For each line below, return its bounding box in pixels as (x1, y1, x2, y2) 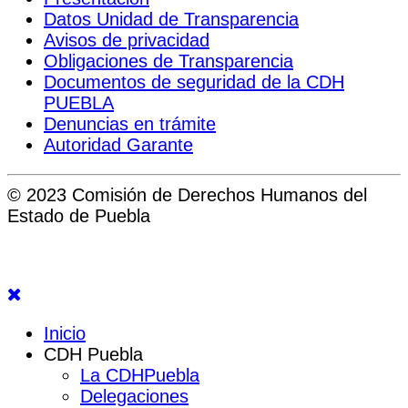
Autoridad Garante (44, 134, 193, 155)
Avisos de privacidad (44, 29, 209, 50)
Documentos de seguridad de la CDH (44, 71, 344, 92)
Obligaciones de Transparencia (44, 50, 293, 71)
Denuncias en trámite (44, 113, 216, 134)
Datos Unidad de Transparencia (44, 8, 299, 29)
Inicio (44, 322, 86, 343)
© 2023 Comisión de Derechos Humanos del (7, 184, 367, 205)
